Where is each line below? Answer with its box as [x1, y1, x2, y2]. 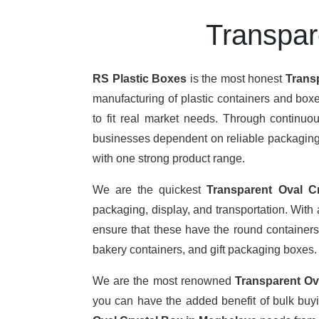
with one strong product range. [93, 152, 245, 164]
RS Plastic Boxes [93, 73, 187, 85]
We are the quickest [93, 184, 207, 196]
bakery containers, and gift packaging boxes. [93, 244, 317, 256]
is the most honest [187, 73, 286, 85]
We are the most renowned [93, 275, 235, 287]
